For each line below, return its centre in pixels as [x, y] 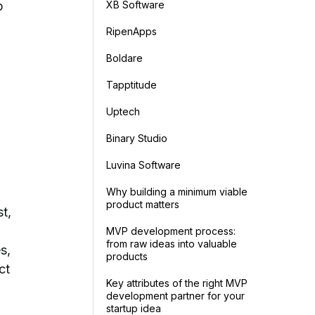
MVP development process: [171, 231]
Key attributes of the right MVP [177, 283]
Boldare [124, 58]
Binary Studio [137, 138]
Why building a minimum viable [177, 191]
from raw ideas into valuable [172, 243]
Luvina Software [143, 165]
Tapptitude [131, 84]
